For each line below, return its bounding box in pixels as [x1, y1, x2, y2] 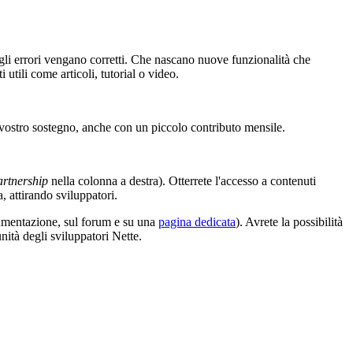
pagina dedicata [158, 214, 236, 229]
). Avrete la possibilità [236, 214, 343, 229]
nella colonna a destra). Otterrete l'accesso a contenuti [48, 173, 316, 188]
